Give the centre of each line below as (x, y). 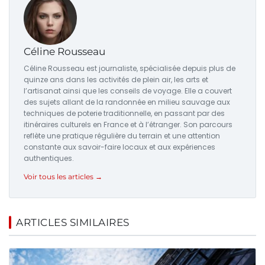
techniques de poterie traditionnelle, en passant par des (124, 113)
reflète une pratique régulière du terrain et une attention (122, 135)
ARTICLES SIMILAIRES (73, 222)
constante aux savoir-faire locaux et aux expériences (119, 147)
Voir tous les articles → (63, 176)
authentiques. (49, 158)
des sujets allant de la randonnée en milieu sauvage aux (127, 102)
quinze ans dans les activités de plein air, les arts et (116, 79)
